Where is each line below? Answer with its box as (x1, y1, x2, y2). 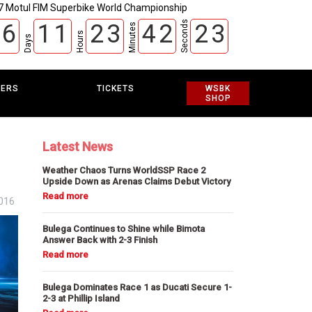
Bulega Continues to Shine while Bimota (42, 224, 205, 234)
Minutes (127, 22, 137, 53)
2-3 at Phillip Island (42, 293, 120, 304)
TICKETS (97, 84, 135, 93)
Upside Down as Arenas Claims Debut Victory (42, 176, 231, 187)
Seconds (179, 19, 189, 53)
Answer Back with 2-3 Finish (42, 235, 158, 245)
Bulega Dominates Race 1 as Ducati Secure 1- (42, 282, 233, 292)
